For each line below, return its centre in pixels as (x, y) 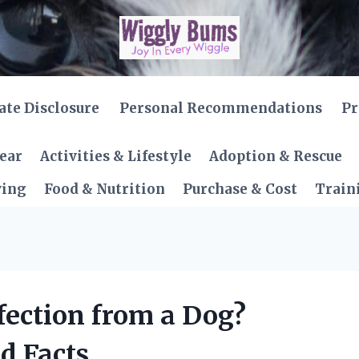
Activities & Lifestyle (116, 157)
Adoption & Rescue (275, 157)
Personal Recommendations (220, 108)
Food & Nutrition (105, 190)
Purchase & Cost (240, 190)
